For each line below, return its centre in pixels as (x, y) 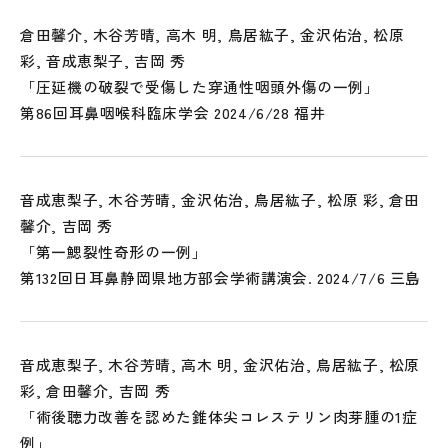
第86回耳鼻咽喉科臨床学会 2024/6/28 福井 (173, 112)
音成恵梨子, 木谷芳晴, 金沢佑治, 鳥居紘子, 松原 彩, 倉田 (220, 199)
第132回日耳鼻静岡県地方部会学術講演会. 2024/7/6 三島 (221, 277)
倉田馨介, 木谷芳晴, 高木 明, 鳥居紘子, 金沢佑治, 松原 (212, 34)
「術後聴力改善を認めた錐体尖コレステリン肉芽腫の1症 (219, 416)
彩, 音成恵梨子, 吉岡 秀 (103, 60)
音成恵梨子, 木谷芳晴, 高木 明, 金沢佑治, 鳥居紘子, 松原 (220, 364)
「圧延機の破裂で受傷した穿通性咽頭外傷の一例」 (200, 86)
